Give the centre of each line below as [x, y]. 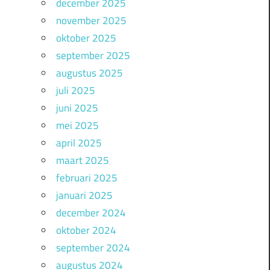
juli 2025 [75, 91]
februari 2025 [86, 178]
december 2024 [91, 213]
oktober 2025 [86, 38]
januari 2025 [84, 196]
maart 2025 [82, 161]
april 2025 [79, 143]
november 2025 [91, 21]
